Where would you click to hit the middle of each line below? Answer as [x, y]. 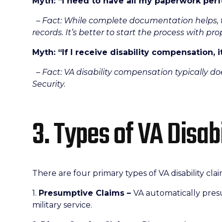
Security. [49, 84]
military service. [62, 205]
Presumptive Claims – [86, 193]
